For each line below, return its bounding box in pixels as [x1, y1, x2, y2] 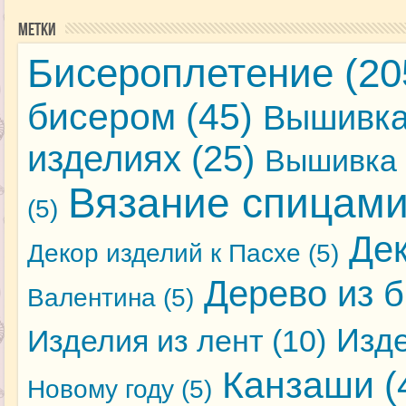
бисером [26, 96, 176, 139]
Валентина [26, 284, 156, 313]
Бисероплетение [26, 51, 333, 96]
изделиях [26, 139, 181, 179]
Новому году [26, 375, 174, 404]
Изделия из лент [26, 324, 264, 359]
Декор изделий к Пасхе [26, 239, 301, 268]
